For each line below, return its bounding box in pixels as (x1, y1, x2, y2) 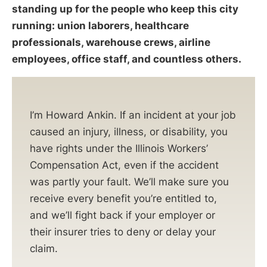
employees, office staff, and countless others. (12, 53, 241, 66)
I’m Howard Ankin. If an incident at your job (30, 108, 236, 121)
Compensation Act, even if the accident (30, 159, 219, 171)
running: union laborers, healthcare (12, 20, 189, 32)
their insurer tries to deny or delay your (30, 225, 216, 238)
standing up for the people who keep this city (12, 3, 238, 15)
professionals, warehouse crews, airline (12, 36, 210, 49)
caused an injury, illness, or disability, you (30, 125, 228, 138)
